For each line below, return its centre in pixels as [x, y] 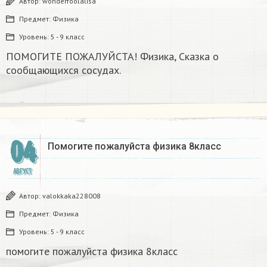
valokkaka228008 [72, 195]
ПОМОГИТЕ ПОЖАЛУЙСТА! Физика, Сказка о [112, 56]
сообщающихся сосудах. [63, 70]
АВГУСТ [22, 171]
